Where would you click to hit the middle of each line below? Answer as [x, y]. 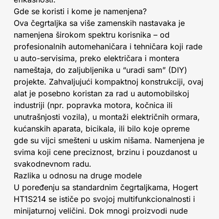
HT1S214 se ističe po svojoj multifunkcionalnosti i [104, 199]
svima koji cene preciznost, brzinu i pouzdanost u [105, 152]
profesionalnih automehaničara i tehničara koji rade [108, 46]
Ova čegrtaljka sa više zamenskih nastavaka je [99, 23]
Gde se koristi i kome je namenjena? [80, 11]
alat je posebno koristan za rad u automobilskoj [101, 93]
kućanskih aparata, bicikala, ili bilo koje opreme [102, 129]
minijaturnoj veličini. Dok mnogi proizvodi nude [101, 211]
